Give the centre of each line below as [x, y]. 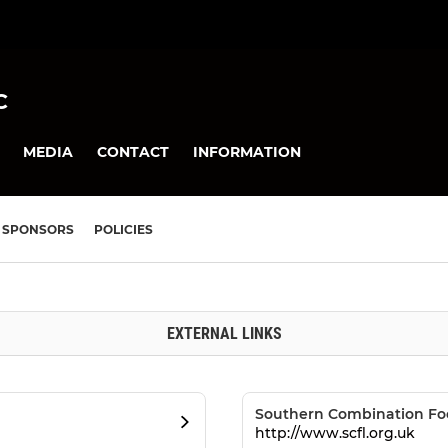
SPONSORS [38, 230]
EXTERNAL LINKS [224, 334]
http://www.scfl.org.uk [335, 433]
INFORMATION [247, 151]
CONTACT [133, 151]
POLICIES [123, 230]
